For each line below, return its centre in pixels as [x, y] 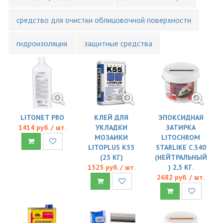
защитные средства [118, 43]
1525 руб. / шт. [111, 167]
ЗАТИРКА [181, 128]
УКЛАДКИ [111, 128]
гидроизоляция [42, 43]
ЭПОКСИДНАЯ [181, 118]
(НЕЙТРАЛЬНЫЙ [181, 158]
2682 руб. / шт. [181, 177]
